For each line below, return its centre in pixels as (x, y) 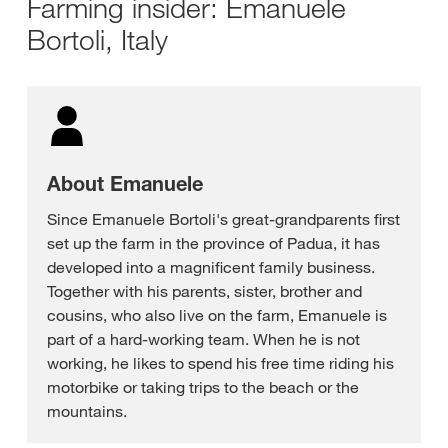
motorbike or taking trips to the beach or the (203, 387)
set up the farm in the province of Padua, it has (213, 243)
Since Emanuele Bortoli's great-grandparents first (223, 219)
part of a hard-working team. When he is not (203, 339)
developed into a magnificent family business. (211, 267)
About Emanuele (125, 184)
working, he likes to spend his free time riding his (220, 363)
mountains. (87, 411)
